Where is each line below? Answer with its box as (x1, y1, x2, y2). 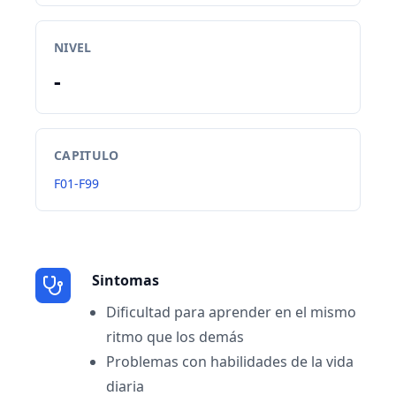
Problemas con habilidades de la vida (106, 352, 354, 371)
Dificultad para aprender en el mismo (106, 302, 356, 322)
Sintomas (92, 270, 159, 290)
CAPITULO (54, 147, 119, 164)
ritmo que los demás (106, 327, 244, 346)
